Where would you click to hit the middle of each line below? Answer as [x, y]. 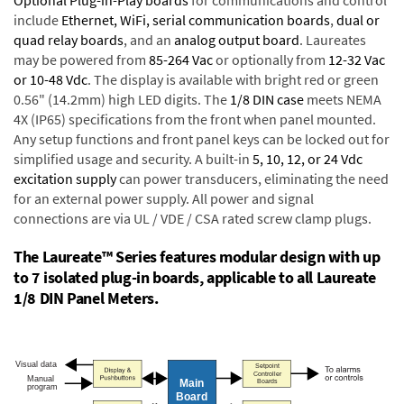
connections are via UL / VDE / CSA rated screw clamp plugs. [193, 218]
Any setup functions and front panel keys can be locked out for [202, 139]
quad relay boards [69, 40]
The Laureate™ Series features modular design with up [197, 257]
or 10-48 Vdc [50, 79]
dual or [358, 20]
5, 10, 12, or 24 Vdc [308, 159]
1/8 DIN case [267, 99]
